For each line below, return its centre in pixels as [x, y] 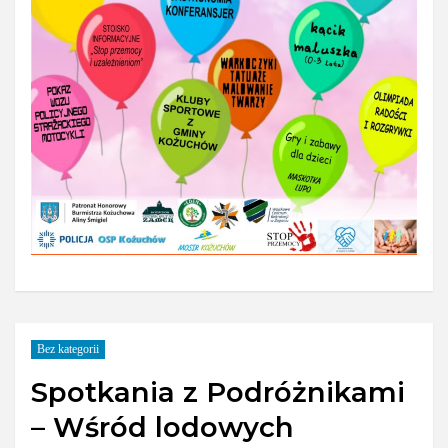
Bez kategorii [67, 349]
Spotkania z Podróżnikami [218, 391]
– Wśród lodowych [163, 426]
